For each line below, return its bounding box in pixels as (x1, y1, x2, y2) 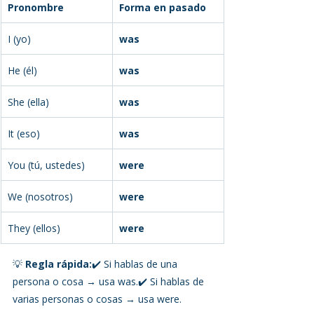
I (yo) (8, 32, 31, 46)
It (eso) (8, 126, 40, 140)
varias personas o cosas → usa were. (13, 292, 182, 306)
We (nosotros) (8, 189, 73, 203)
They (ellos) (8, 221, 60, 235)
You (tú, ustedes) (8, 158, 85, 172)
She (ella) (8, 95, 49, 109)
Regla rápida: (25, 257, 92, 271)
